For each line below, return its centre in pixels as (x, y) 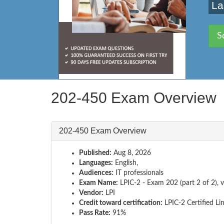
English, (125, 163)
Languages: (96, 163)
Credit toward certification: (121, 203)
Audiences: (96, 173)
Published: (95, 153)
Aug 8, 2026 (131, 153)
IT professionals (138, 173)
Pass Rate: (95, 213)
